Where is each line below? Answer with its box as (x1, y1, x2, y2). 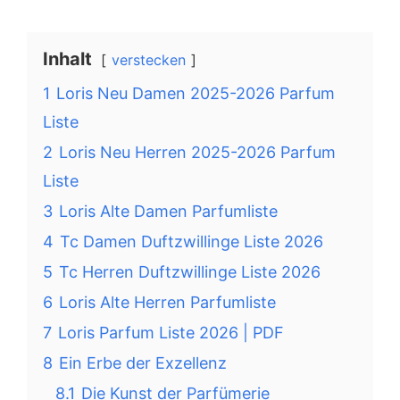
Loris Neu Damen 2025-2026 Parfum (56, 84, 335, 103)
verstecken (112, 51, 186, 69)
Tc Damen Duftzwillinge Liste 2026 (60, 232, 323, 251)
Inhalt (43, 48, 92, 70)
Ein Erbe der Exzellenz (59, 354, 227, 372)
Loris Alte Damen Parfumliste (59, 202, 278, 221)
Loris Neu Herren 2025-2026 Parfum (59, 143, 336, 162)
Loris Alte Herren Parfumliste (59, 293, 276, 312)
